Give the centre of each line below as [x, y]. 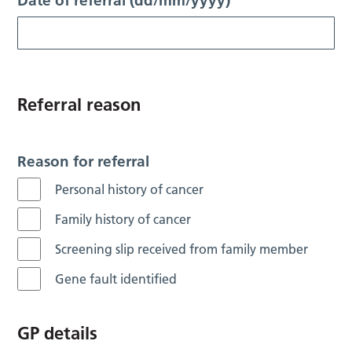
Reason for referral [84, 161]
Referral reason [79, 104]
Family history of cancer [123, 219]
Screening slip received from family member [182, 249]
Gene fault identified [116, 279]
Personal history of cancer [130, 189]
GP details [58, 333]
